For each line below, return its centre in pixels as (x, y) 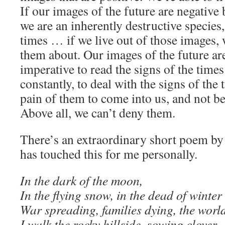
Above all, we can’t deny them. (98, 113)
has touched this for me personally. (109, 154)
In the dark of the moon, (81, 180)
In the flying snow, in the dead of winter (121, 195)
